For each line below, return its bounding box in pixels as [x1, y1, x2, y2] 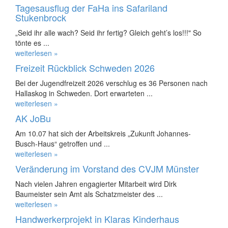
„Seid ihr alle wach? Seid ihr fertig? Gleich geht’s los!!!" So [15, 27, 202, 38]
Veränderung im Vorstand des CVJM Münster [15, 162, 199, 175]
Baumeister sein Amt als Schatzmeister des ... [15, 189, 163, 199]
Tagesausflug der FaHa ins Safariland [15, 1, 167, 14]
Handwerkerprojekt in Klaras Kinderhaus [15, 212, 179, 225]
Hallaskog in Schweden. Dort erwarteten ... [15, 88, 153, 98]
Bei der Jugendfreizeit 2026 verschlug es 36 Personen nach [15, 78, 208, 88]
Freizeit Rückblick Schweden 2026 [15, 61, 155, 74]
